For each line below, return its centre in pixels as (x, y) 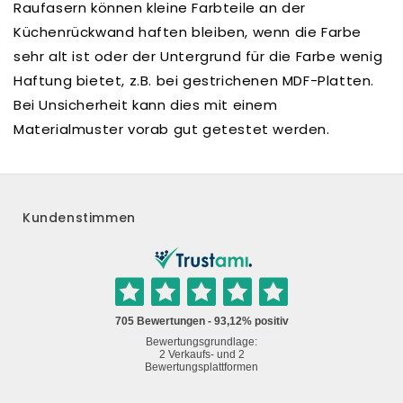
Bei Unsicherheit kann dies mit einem (146, 105)
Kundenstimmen (79, 218)
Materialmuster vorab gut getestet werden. (174, 130)
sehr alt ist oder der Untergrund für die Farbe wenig (198, 57)
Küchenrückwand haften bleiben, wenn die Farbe (188, 32)
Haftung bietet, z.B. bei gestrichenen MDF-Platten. (194, 81)
